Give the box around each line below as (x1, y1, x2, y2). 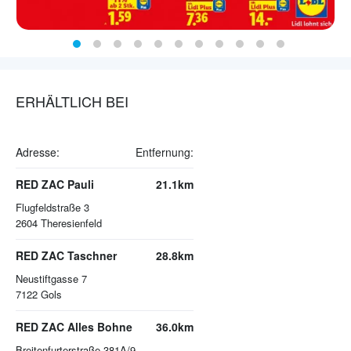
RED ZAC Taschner (16, 248, 117, 264)
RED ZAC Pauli (16, 176, 94, 193)
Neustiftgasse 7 (16, 271, 87, 287)
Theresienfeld (41, 215, 102, 231)
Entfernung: (136, 144, 194, 161)
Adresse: (16, 144, 60, 161)
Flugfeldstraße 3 (16, 200, 89, 215)
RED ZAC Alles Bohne (16, 319, 132, 335)
